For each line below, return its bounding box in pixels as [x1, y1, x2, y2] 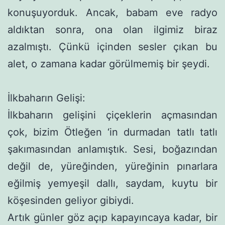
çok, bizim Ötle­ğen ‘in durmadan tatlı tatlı [8, 126, 217, 138]
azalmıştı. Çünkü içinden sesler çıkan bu [8, 40, 217, 53]
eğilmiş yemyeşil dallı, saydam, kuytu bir [8, 177, 217, 189]
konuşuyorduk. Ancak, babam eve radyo [8, 6, 217, 19]
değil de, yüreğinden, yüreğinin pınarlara [8, 160, 217, 172]
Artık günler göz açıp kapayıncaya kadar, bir [8, 211, 217, 223]
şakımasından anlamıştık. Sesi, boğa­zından [8, 143, 217, 155]
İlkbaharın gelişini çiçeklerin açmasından [8, 108, 217, 121]
